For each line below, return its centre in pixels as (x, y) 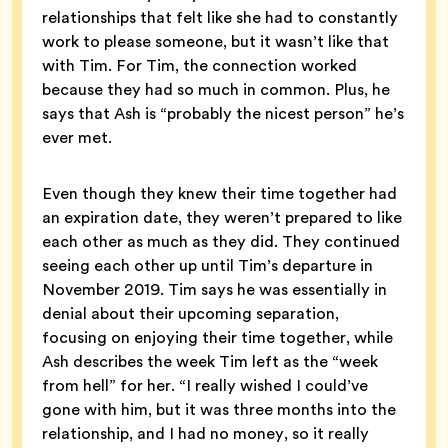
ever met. (77, 138)
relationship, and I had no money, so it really (205, 434)
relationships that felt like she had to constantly (220, 18)
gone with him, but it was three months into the (219, 410)
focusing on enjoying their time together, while (217, 338)
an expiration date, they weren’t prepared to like (222, 218)
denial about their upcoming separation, (190, 314)
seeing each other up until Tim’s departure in (207, 266)
